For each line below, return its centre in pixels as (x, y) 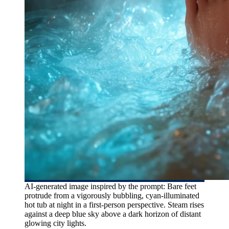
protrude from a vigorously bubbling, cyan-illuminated (112, 195)
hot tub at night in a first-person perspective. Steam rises (114, 204)
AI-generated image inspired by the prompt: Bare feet (110, 186)
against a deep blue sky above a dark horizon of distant (113, 214)
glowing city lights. (55, 223)
